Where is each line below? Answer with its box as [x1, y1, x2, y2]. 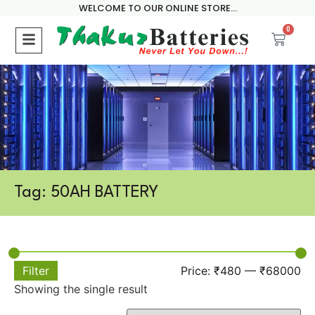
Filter [22, 264, 49, 278]
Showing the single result [14, 282, 148, 296]
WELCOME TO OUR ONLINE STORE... [78, 1, 237, 15]
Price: [181, 264, 214, 278]
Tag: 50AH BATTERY [14, 184, 158, 201]
